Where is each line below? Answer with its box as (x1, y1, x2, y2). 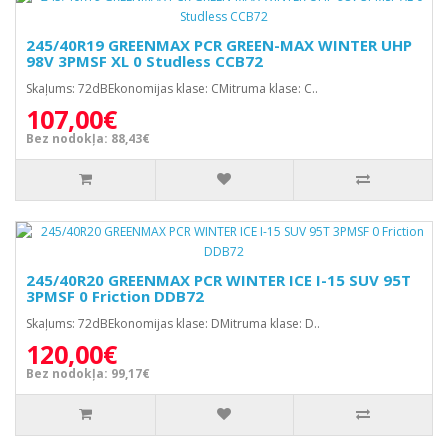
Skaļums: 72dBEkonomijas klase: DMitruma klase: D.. (26, 315, 320, 332)
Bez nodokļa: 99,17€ (26, 365, 150, 382)
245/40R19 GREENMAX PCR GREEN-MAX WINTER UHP (26, 35, 412, 55)
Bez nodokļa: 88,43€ (26, 130, 150, 147)
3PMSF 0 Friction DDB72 (26, 286, 204, 306)
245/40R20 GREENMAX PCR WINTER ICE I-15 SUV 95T (26, 270, 411, 290)
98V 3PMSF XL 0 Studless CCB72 (26, 51, 263, 71)
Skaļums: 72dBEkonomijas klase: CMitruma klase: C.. (26, 80, 318, 97)
